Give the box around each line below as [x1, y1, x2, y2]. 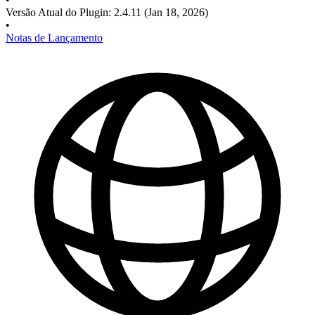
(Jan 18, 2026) [141, 6, 208, 19]
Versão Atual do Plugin [6, 6, 108, 19]
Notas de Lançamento [6, 32, 103, 44]
